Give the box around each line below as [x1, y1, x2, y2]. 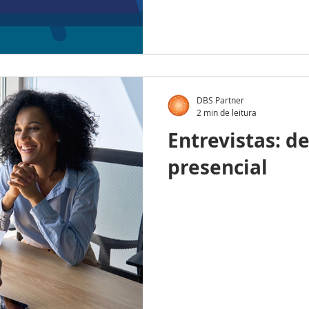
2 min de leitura [197, 106, 257, 118]
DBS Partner [197, 94, 244, 106]
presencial [168, 153, 268, 181]
